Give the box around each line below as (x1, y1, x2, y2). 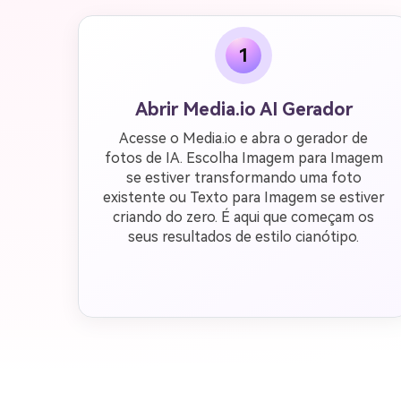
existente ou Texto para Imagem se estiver (102, 189, 385, 206)
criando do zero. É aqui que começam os (113, 209, 374, 226)
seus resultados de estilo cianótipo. (128, 228, 359, 245)
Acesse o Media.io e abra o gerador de (119, 130, 368, 147)
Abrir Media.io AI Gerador (134, 98, 353, 120)
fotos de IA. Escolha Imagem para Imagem (104, 149, 383, 166)
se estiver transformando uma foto (125, 169, 362, 186)
